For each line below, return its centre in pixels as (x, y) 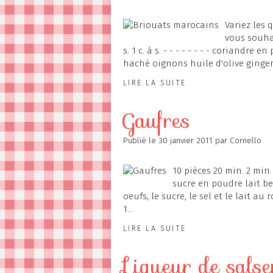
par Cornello (238, 140)
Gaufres (157, 121)
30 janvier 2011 (187, 140)
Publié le (141, 140)
